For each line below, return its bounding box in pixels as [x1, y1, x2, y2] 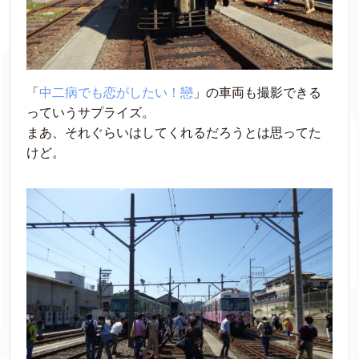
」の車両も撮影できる [193, 85, 321, 99]
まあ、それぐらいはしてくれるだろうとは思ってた [26, 125, 321, 139]
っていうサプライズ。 [26, 105, 155, 119]
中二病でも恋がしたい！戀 [39, 85, 193, 99]
